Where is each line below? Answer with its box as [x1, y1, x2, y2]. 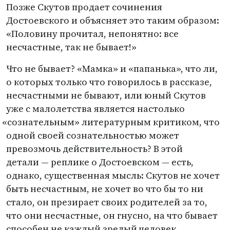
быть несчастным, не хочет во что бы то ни [6, 182, 203, 195]
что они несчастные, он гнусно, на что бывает [6, 209, 218, 222]
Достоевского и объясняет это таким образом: [6, 14, 219, 27]
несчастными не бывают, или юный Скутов [6, 89, 206, 102]
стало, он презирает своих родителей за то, [6, 196, 207, 208]
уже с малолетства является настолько [6, 102, 185, 115]
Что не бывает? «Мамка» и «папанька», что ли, [6, 62, 218, 75]
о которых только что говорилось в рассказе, [6, 75, 212, 88]
